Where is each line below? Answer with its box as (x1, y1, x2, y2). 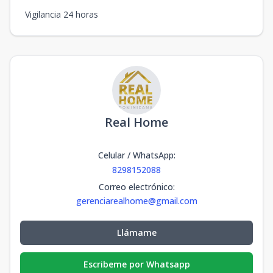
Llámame (116, 227, 157, 238)
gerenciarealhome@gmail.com (76, 195, 197, 207)
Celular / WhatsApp (97, 149, 174, 161)
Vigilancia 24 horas (25, 9, 98, 20)
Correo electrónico (98, 181, 173, 193)
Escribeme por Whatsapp (83, 258, 190, 270)
